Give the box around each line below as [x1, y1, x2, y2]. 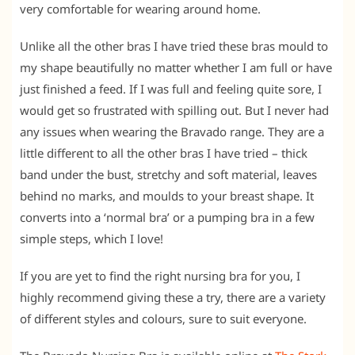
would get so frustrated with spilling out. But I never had [20, 101, 329, 118]
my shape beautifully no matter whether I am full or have [20, 59, 332, 75]
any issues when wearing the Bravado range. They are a [20, 123, 324, 139]
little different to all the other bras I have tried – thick [20, 144, 307, 161]
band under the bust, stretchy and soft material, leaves [20, 166, 317, 182]
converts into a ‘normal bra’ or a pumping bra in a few [20, 208, 315, 225]
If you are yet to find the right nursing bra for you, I [20, 267, 300, 284]
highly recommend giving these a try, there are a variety [20, 288, 326, 305]
